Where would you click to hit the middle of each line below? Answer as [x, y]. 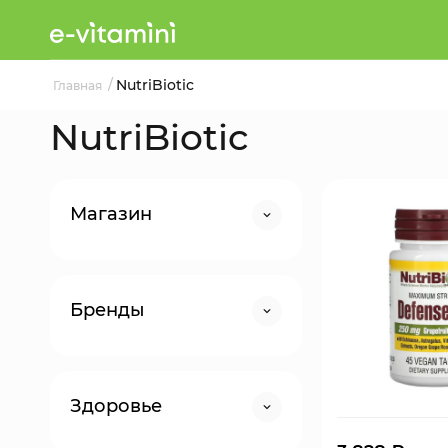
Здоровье [116, 406]
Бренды [107, 310]
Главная [79, 85]
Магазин [111, 214]
